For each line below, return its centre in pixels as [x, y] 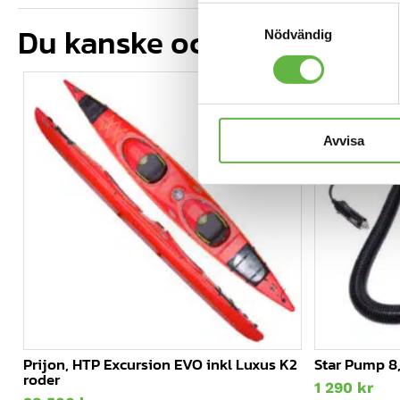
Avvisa [343, 141]
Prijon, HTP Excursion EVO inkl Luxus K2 [160, 365]
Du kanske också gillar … [187, 42]
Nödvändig [298, 34]
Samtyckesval [240, 12]
